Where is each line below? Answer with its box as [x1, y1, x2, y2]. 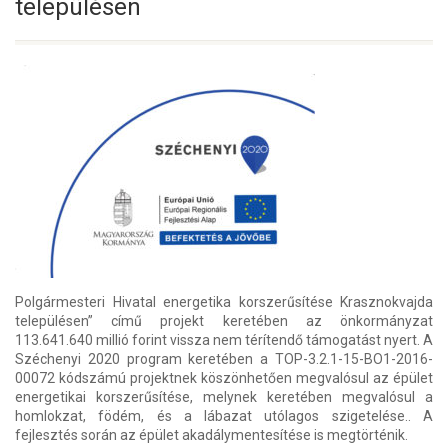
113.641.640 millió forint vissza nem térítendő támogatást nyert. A [15, 331, 433, 348]
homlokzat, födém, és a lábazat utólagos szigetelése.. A [15, 407, 433, 424]
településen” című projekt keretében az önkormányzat [15, 312, 433, 329]
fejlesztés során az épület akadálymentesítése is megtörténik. [15, 426, 408, 443]
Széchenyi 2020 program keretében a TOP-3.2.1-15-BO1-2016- [15, 350, 433, 367]
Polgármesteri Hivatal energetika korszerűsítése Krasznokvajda [15, 293, 433, 310]
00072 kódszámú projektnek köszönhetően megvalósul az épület [15, 369, 433, 386]
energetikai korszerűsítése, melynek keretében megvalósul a [15, 388, 433, 405]
